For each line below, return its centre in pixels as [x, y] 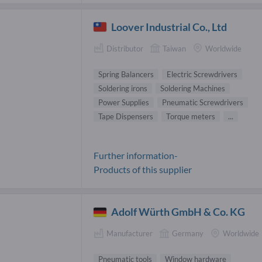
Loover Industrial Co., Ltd [169, 27]
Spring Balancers [126, 74]
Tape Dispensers [126, 116]
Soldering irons [123, 88]
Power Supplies [124, 102]
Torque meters [191, 116]
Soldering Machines [193, 88]
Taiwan [174, 49]
